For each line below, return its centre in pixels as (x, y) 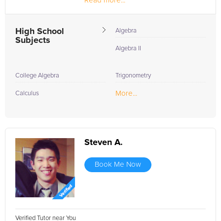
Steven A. (104, 143)
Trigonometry (133, 76)
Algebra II (128, 49)
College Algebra (37, 76)
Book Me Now (118, 165)
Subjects (33, 40)
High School (40, 32)
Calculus (27, 93)
